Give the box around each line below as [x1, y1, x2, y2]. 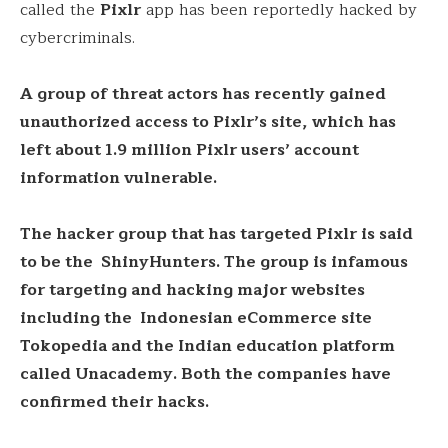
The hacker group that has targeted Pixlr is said [20, 221, 413, 247]
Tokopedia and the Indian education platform [20, 333, 395, 359]
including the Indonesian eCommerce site [20, 305, 372, 331]
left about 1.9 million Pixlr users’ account [20, 137, 359, 163]
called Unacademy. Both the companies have [20, 361, 391, 387]
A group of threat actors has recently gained [20, 81, 386, 107]
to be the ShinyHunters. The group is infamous [20, 249, 408, 275]
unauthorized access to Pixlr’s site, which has [20, 109, 396, 135]
